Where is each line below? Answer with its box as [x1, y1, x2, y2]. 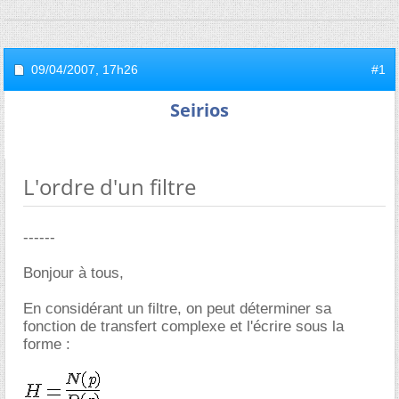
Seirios [170, 98, 229, 122]
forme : [23, 336, 70, 353]
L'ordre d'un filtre [23, 172, 196, 201]
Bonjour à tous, [23, 265, 124, 281]
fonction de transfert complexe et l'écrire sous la [23, 318, 344, 335]
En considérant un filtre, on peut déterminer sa [23, 300, 331, 317]
